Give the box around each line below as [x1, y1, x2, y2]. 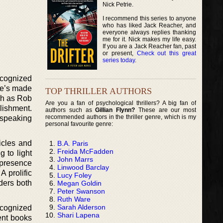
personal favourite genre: [45, 120, 113, 127]
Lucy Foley [57, 171, 92, 179]
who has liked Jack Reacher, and [103, 21, 197, 29]
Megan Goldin [57, 179, 102, 187]
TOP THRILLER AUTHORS [45, 86, 152, 96]
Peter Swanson [57, 187, 105, 195]
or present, [103, 49, 137, 57]
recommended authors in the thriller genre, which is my [45, 113, 197, 120]
